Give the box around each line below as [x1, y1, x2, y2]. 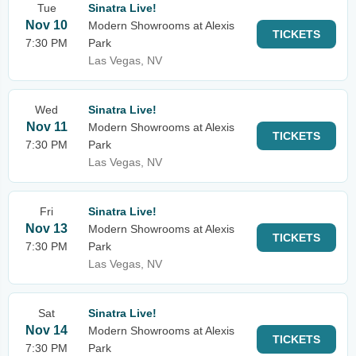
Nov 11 [25, 120, 68, 133]
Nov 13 [25, 222, 68, 235]
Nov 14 [25, 323, 68, 337]
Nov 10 [25, 18, 68, 32]
